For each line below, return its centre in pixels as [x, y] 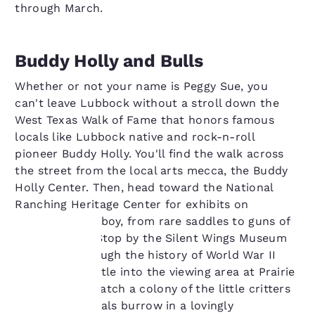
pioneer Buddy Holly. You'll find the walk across [149, 154]
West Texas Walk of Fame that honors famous [144, 120]
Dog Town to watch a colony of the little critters [153, 289]
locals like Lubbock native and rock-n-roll [135, 137]
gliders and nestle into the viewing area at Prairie [155, 272]
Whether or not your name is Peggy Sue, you [141, 86]
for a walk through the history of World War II [146, 255]
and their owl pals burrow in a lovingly [124, 306]
